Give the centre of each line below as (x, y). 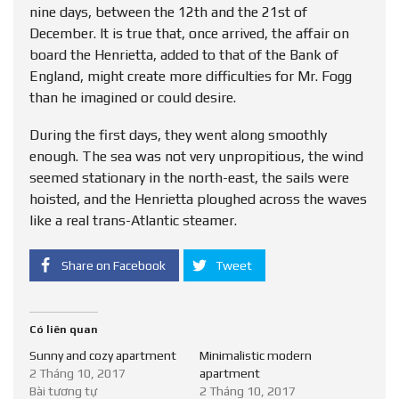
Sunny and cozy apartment (103, 356)
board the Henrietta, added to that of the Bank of (184, 55)
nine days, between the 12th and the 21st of (168, 12)
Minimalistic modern (256, 356)
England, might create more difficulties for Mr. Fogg (191, 77)
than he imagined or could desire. (133, 98)
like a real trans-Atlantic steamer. (133, 221)
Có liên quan (64, 330)
